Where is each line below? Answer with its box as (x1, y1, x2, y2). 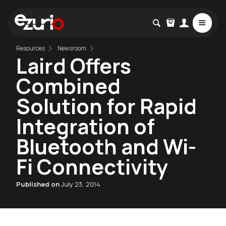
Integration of (16, 111, 155, 140)
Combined (16, 71, 121, 100)
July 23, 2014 (61, 179, 100, 189)
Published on (16, 179, 61, 189)
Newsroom (58, 44, 87, 52)
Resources (16, 44, 45, 52)
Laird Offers (16, 51, 131, 80)
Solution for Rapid (16, 91, 197, 120)
